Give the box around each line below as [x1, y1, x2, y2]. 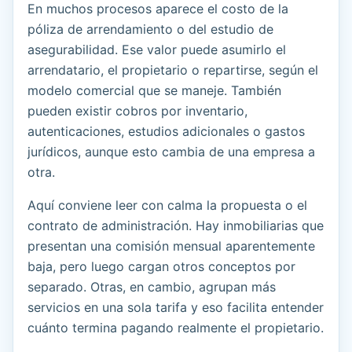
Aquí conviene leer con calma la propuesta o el [27, 197, 307, 214]
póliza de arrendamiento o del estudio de [27, 21, 273, 38]
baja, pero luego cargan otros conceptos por [27, 258, 295, 275]
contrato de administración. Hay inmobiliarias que [27, 218, 324, 234]
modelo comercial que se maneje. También [27, 82, 281, 99]
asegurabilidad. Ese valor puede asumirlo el [27, 42, 286, 58]
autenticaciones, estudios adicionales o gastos [27, 123, 305, 140]
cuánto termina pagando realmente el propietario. [27, 320, 324, 336]
